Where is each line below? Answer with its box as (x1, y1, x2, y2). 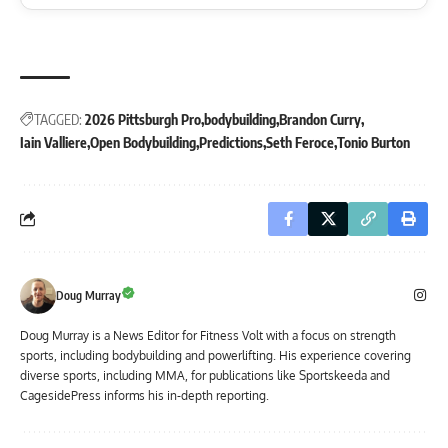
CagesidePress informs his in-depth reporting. (20, 387, 269, 403)
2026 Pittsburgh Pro (85, 110, 201, 128)
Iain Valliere (20, 133, 87, 151)
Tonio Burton (337, 133, 410, 151)
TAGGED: (34, 110, 82, 128)
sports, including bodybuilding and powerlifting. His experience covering (20, 347, 411, 363)
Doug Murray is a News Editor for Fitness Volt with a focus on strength (20, 327, 396, 343)
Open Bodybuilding (90, 133, 196, 151)
